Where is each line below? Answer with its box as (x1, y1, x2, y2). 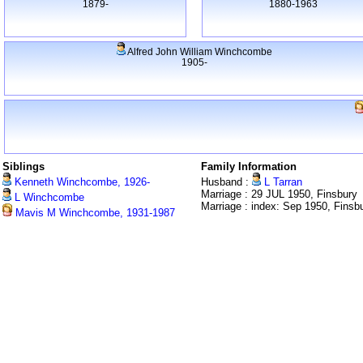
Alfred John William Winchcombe (125, 46, 272, 58)
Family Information (201, 160, 297, 173)
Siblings (2, 160, 45, 173)
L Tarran (261, 176, 302, 189)
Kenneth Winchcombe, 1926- (11, 176, 150, 189)
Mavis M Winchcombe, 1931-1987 (12, 207, 175, 220)
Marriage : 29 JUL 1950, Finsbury (201, 188, 357, 201)
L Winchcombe (11, 191, 84, 204)
